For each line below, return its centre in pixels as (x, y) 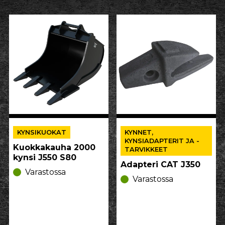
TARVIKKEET (146, 149)
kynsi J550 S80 (45, 157)
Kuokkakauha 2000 (54, 147)
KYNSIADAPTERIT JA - (162, 141)
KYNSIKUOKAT (42, 132)
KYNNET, (139, 132)
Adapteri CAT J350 (160, 164)
